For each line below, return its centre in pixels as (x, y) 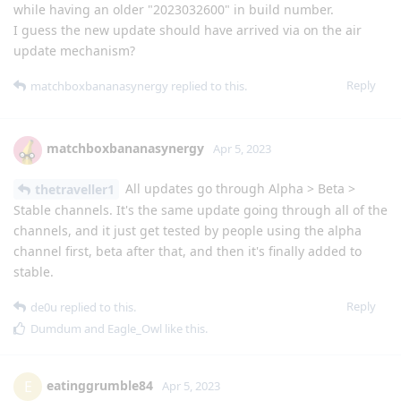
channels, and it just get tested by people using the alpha (188, 231)
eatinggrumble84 (100, 386)
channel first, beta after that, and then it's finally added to (188, 252)
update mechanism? (74, 50)
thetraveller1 (75, 190)
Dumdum (56, 329)
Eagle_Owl (135, 329)
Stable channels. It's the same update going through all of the (200, 210)
